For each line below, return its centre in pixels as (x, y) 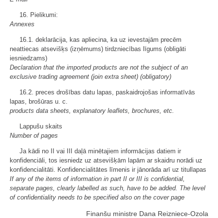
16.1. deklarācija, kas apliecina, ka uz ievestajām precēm (100, 40)
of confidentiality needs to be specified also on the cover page (97, 197)
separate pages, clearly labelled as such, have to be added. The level (108, 188)
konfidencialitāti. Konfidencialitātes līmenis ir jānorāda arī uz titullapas (108, 170)
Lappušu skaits (41, 126)
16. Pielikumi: (39, 15)
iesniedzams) (28, 58)
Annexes (22, 24)
